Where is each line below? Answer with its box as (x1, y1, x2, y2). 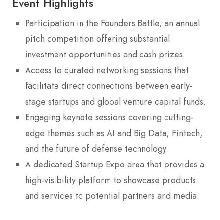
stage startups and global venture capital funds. (25, 95, 206, 108)
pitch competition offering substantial (25, 32, 170, 45)
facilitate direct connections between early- (25, 79, 192, 92)
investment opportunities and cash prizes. (25, 48, 185, 61)
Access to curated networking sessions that (25, 63, 189, 77)
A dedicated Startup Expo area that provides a (25, 158, 204, 171)
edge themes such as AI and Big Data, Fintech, (25, 126, 203, 139)
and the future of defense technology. (25, 142, 168, 155)
